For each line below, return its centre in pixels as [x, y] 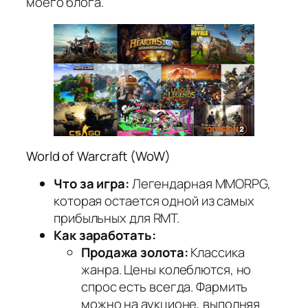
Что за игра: [91, 184]
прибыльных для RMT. [117, 218]
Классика [216, 253]
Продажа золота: [135, 253]
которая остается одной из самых [154, 201]
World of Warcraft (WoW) [98, 156]
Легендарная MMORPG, [200, 184]
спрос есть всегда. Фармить [165, 287]
